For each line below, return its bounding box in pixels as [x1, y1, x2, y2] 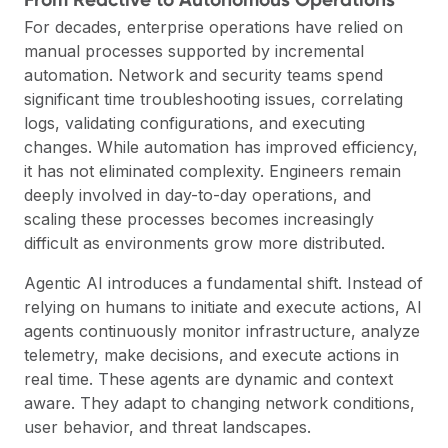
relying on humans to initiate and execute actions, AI [24, 297, 422, 318]
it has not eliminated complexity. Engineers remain [24, 161, 401, 182]
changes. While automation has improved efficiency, [24, 137, 418, 158]
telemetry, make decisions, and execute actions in [24, 345, 399, 366]
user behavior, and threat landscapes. [24, 417, 311, 438]
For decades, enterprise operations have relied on [24, 17, 403, 38]
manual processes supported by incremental [24, 41, 364, 62]
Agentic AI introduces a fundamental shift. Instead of [24, 273, 423, 294]
